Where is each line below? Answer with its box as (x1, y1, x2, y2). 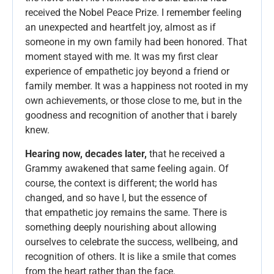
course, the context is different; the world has (25, 177, 217, 189)
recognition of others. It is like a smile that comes (25, 250, 236, 262)
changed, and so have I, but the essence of (25, 191, 207, 204)
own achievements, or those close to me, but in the (25, 95, 242, 107)
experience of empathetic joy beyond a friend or (25, 65, 229, 78)
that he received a (147, 147, 225, 160)
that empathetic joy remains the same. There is (25, 206, 227, 218)
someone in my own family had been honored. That (25, 36, 247, 48)
